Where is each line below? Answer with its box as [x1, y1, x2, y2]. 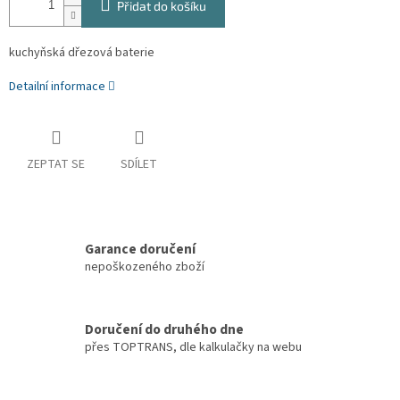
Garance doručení [85, 238, 196, 259]
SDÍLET [121, 155, 157, 174]
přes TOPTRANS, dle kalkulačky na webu [85, 337, 302, 356]
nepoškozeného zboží [85, 257, 204, 276]
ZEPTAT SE [27, 155, 85, 174]
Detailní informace [9, 78, 105, 96]
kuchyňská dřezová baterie [9, 44, 154, 62]
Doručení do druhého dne [85, 319, 244, 339]
